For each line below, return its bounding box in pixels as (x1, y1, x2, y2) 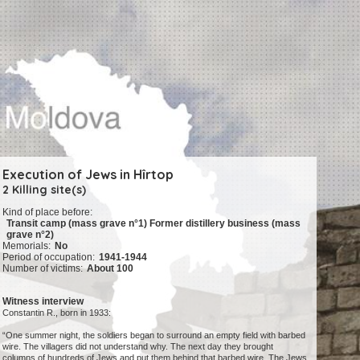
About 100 (87, 263, 134, 275)
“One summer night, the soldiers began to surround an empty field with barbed (2, 330, 306, 341)
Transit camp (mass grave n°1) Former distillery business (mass (6, 218, 301, 230)
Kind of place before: (2, 207, 93, 219)
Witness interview (2, 296, 84, 308)
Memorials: (2, 240, 51, 252)
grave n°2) (6, 229, 55, 241)
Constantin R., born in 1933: (2, 308, 112, 318)
